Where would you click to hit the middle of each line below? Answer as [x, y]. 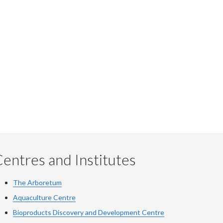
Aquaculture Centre [44, 197]
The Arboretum [37, 182]
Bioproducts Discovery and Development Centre [89, 212]
